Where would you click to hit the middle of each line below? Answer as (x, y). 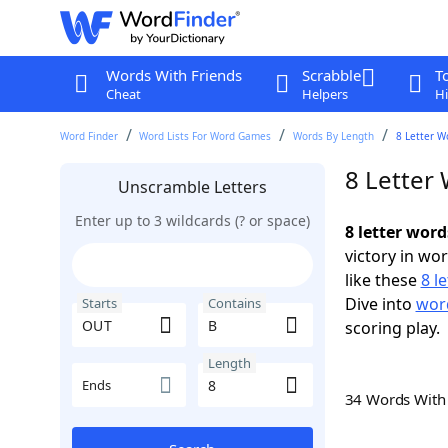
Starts (99, 303)
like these (382, 280)
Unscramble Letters (192, 187)
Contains (234, 303)
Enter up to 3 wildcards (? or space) (192, 220)
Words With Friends (173, 75)
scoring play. (392, 328)
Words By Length (334, 136)
